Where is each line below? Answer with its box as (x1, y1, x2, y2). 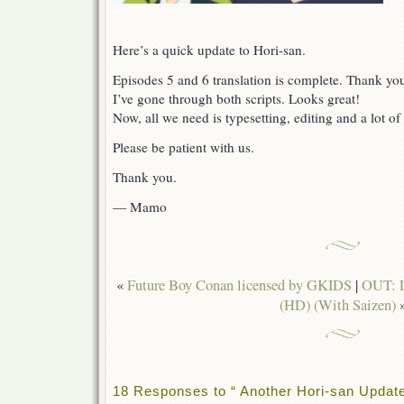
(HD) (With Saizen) (279, 295, 396, 316)
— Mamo (113, 197, 167, 216)
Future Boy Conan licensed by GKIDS (126, 275, 352, 296)
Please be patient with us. (113, 138, 254, 157)
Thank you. (113, 168, 177, 187)
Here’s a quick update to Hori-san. (113, 41, 306, 60)
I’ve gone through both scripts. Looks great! (113, 89, 360, 108)
